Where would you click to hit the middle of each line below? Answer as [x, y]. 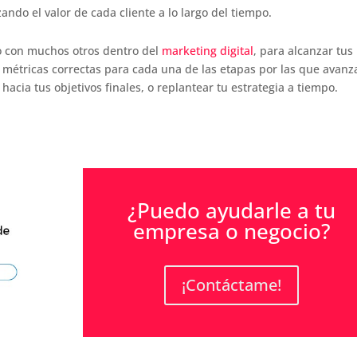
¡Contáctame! [232, 285]
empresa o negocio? [231, 231]
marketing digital [208, 50]
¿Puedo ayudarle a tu [232, 211]
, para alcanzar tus [304, 50]
